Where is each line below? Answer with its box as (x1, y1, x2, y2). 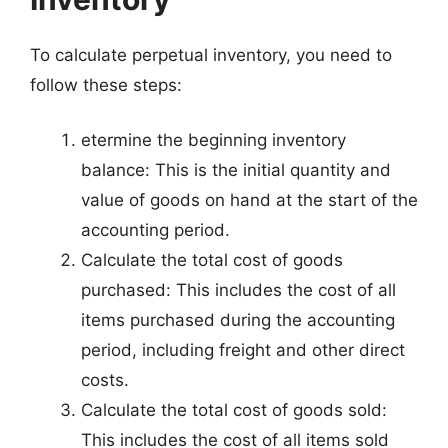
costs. (81, 370, 129, 390)
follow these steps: (30, 74, 182, 95)
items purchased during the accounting (81, 310, 395, 330)
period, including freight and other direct (81, 340, 405, 360)
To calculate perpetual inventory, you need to (30, 44, 392, 65)
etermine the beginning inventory (81, 130, 346, 150)
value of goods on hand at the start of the (81, 190, 418, 210)
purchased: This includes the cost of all (81, 280, 396, 300)
